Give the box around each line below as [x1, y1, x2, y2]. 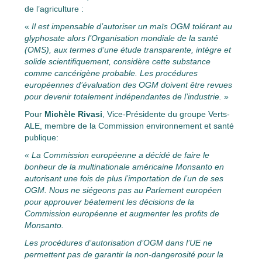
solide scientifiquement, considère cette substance [25, 56, 211, 66]
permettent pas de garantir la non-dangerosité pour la [25, 249, 223, 259]
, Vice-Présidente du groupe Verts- [102, 109, 230, 119]
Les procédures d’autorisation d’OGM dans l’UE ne [25, 237, 212, 247]
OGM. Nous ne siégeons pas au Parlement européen [25, 185, 222, 195]
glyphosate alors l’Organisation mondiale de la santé [25, 33, 218, 43]
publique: [25, 132, 58, 142]
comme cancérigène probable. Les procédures [25, 68, 198, 78]
